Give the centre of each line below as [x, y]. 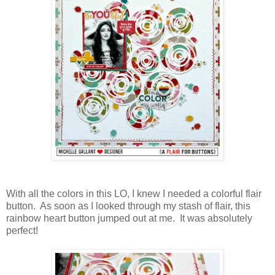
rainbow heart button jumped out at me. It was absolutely [129, 219]
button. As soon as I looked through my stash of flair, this [128, 206]
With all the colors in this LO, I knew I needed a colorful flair [134, 194]
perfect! [22, 231]
